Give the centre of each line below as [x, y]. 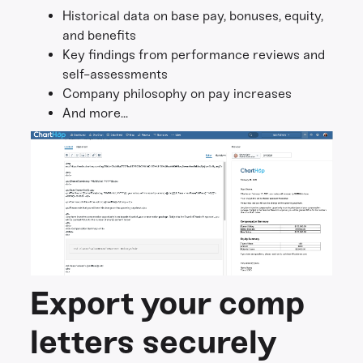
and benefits [100, 35]
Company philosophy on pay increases [177, 94]
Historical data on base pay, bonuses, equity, [193, 16]
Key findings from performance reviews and [194, 55]
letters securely [154, 342]
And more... [96, 113]
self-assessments [115, 74]
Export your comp [168, 303]
